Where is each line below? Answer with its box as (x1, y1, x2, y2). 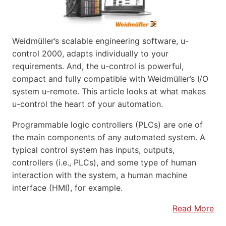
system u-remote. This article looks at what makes (12, 86, 206, 97)
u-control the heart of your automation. (12, 99, 163, 109)
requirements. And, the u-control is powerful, (12, 61, 184, 72)
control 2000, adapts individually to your (12, 48, 168, 59)
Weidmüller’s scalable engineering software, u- (12, 36, 189, 46)
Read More (173, 203, 214, 214)
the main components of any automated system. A (12, 132, 205, 143)
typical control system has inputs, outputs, (12, 145, 175, 155)
